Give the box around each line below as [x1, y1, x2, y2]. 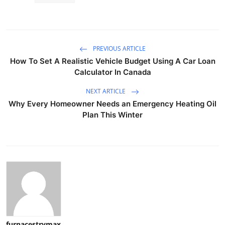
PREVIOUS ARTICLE [91, 44, 146, 53]
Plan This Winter [82, 109, 143, 120]
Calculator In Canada [74, 67, 151, 77]
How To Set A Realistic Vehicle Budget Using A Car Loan [10, 56, 215, 66]
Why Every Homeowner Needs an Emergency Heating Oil [9, 98, 216, 108]
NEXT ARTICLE [86, 86, 127, 95]
